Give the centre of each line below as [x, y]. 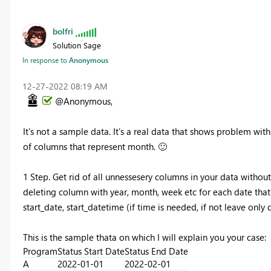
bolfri [63, 31]
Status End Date [156, 251]
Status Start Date [91, 251]
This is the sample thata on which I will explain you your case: [144, 237]
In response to [45, 60]
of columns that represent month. [90, 146]
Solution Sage [77, 45]
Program [40, 251]
